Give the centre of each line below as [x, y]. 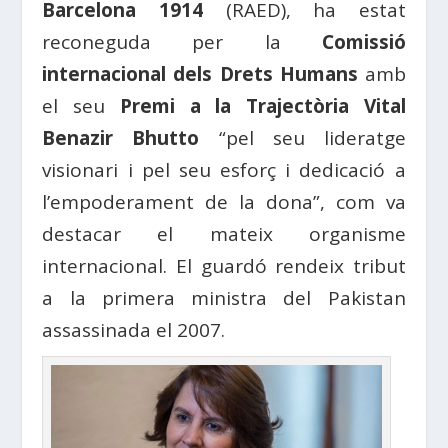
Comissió [363, 42]
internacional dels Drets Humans [200, 74]
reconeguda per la [182, 42]
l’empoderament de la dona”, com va [224, 202]
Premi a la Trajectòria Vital [262, 106]
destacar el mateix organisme [224, 234]
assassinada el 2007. [134, 330]
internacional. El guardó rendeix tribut [224, 266]
